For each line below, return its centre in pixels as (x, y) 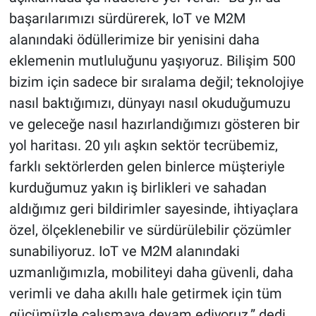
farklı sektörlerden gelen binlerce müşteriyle (147, 167)
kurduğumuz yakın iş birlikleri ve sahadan (138, 188)
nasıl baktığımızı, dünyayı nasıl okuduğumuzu (150, 103)
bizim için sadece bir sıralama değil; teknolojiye (156, 82)
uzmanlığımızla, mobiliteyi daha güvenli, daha (151, 273)
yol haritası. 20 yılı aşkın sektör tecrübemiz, (143, 146)
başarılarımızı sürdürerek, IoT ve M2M (127, 19)
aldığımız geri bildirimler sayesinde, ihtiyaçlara (153, 209)
